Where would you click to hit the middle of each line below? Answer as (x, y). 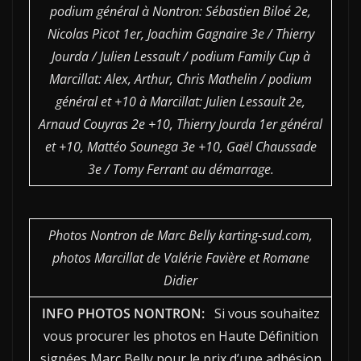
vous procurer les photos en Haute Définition (180, 336)
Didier (180, 280)
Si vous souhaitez (262, 313)
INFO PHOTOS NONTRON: (123, 313)
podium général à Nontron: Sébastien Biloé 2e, (180, 11)
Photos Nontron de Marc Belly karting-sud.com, (180, 235)
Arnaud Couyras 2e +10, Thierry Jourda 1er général (180, 124)
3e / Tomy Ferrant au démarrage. (180, 169)
